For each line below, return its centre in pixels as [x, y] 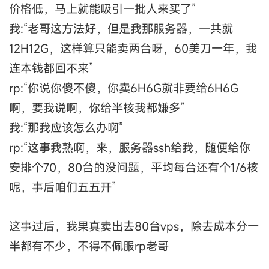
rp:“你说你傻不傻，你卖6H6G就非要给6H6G [124, 88]
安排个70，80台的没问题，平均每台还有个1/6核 [134, 168]
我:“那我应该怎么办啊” [66, 128]
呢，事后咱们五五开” [62, 187]
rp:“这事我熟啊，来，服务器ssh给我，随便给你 [130, 148]
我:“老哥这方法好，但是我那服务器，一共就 [121, 29]
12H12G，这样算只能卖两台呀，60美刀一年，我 [133, 49]
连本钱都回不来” [51, 68]
